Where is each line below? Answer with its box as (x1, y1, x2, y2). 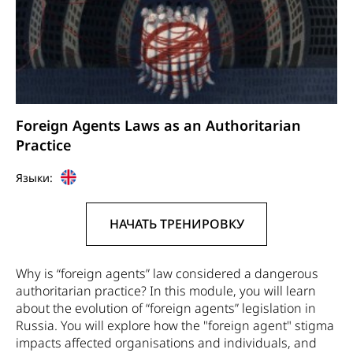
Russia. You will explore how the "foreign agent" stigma (16, 317, 334, 335)
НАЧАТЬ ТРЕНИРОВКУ (109, 215, 244, 233)
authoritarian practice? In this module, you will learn (16, 282, 316, 300)
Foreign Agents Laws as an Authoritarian (16, 116, 301, 136)
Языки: (16, 169, 53, 185)
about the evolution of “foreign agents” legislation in (16, 299, 316, 318)
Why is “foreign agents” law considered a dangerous (16, 265, 318, 283)
